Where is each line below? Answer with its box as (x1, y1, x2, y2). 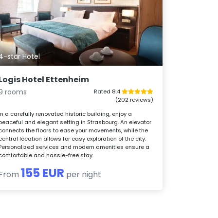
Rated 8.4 (93, 88, 122, 96)
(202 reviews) (115, 96, 153, 104)
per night (64, 169, 102, 181)
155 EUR (21, 165, 65, 182)
